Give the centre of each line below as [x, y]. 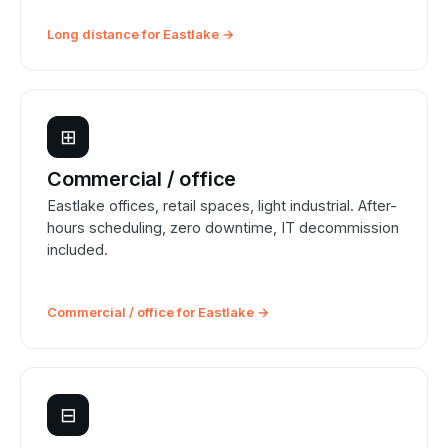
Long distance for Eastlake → [140, 34]
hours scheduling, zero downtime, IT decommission [223, 228]
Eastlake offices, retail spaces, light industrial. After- [222, 206]
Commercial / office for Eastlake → [158, 312]
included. [77, 250]
